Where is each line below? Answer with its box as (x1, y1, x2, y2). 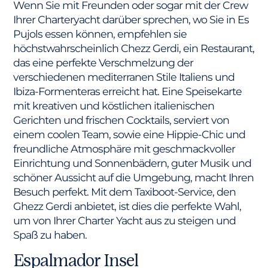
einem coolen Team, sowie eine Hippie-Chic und (13, 127, 246, 141)
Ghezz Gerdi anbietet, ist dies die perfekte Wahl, (13, 199, 242, 212)
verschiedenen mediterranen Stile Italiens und (13, 70, 235, 83)
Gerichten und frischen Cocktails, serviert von (13, 113, 230, 126)
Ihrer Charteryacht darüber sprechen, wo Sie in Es (13, 13, 249, 26)
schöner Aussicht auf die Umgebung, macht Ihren (13, 170, 254, 184)
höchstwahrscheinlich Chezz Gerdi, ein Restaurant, (13, 41, 255, 54)
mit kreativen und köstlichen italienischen (13, 99, 215, 112)
